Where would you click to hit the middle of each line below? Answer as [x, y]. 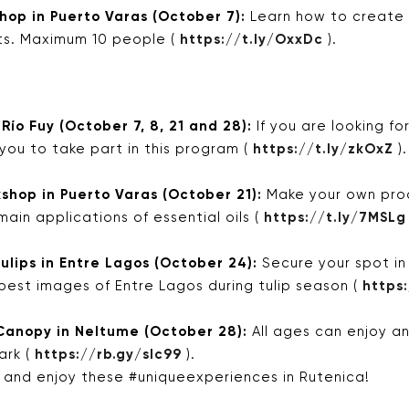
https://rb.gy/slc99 [108, 354]
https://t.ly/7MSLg [335, 217]
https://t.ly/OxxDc [252, 39]
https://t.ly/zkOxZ [323, 149]
